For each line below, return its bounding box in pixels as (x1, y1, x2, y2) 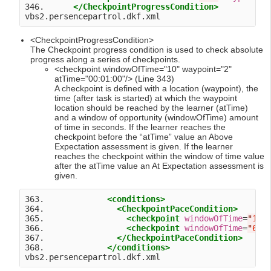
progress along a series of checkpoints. (30, 54, 180, 65)
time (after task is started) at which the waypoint (54, 93, 237, 103)
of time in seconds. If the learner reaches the (54, 122, 226, 132)
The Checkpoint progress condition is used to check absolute (30, 45, 263, 55)
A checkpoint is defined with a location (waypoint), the (54, 83, 258, 94)
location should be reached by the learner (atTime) (54, 103, 248, 113)
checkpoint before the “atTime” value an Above (54, 132, 233, 142)
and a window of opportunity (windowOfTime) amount (54, 113, 258, 123)
